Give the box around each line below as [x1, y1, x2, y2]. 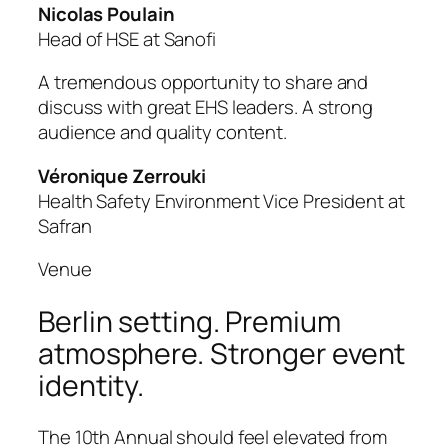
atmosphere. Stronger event [38, 333, 406, 373]
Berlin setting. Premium [38, 301, 341, 341]
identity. [38, 365, 145, 405]
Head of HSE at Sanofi [38, 25, 216, 52]
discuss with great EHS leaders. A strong [38, 94, 373, 121]
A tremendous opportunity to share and [38, 69, 369, 96]
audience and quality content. [38, 119, 288, 146]
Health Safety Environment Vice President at [38, 187, 405, 214]
